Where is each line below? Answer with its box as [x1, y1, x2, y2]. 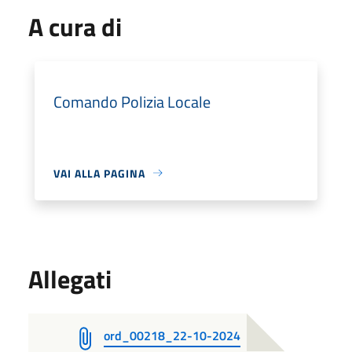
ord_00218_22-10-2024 [104, 325, 240, 345]
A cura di [28, 7, 122, 46]
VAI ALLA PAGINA [53, 164, 145, 181]
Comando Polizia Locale [53, 89, 211, 114]
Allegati [28, 259, 112, 298]
